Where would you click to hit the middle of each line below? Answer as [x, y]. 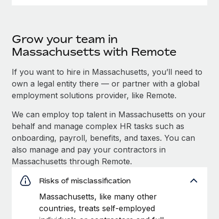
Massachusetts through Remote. [72, 161]
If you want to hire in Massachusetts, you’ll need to [107, 72]
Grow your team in [65, 39]
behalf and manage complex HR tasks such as [98, 126]
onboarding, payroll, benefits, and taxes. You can [103, 138]
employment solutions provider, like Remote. [94, 95]
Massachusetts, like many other [98, 196]
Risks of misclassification [85, 180]
